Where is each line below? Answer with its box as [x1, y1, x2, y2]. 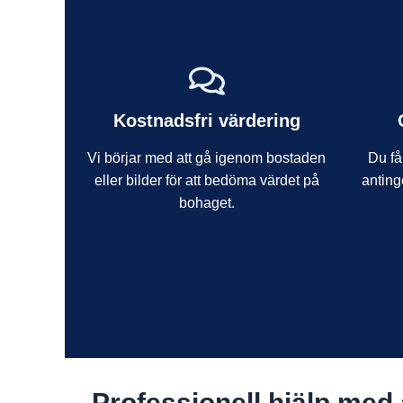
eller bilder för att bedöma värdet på [94, 172, 319, 188]
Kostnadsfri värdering [112, 110, 300, 130]
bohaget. [178, 194, 235, 210]
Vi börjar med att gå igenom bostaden [87, 149, 326, 166]
